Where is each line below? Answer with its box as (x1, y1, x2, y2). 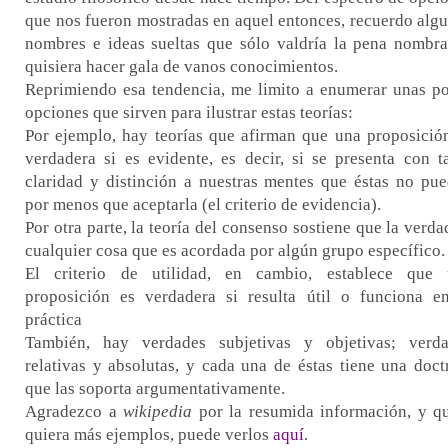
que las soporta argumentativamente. (25, 379, 285, 399)
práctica (25, 310, 82, 330)
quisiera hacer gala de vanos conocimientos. (25, 57, 338, 77)
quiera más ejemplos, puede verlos (25, 425, 273, 445)
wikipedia (123, 402, 192, 422)
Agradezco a (25, 402, 123, 422)
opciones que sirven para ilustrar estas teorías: (25, 103, 357, 123)
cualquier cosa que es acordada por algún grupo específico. (25, 241, 445, 261)
